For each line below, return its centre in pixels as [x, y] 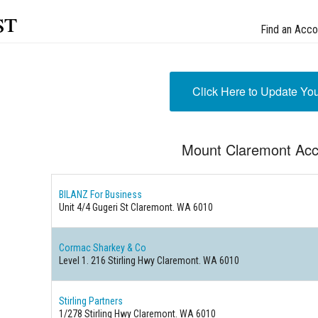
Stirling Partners [91, 301]
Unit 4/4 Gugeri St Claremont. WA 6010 [136, 207]
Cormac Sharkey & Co [103, 248]
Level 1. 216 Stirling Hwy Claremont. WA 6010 [149, 261]
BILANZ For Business [101, 194]
